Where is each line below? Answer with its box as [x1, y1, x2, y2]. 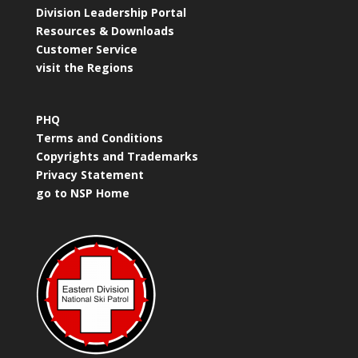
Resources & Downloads [35, 23, 174, 39]
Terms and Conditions [35, 129, 163, 145]
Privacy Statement [35, 166, 144, 182]
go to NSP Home [35, 185, 129, 201]
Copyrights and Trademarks [35, 148, 198, 164]
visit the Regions [35, 60, 133, 76]
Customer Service [35, 42, 137, 58]
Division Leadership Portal [35, 5, 186, 21]
